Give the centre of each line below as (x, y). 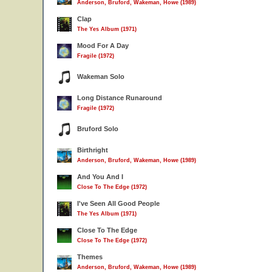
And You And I (100, 177)
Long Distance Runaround (120, 98)
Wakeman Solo (101, 76)
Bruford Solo (98, 129)
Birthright (93, 150)
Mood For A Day (103, 46)
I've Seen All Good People (118, 203)
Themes (90, 257)
